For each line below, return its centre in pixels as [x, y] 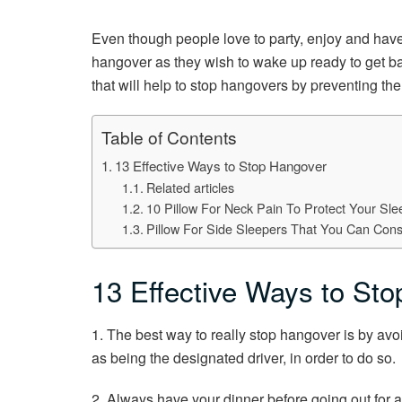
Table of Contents [169, 136]
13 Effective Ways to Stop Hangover [221, 165]
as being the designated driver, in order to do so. [244, 358]
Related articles [190, 187]
